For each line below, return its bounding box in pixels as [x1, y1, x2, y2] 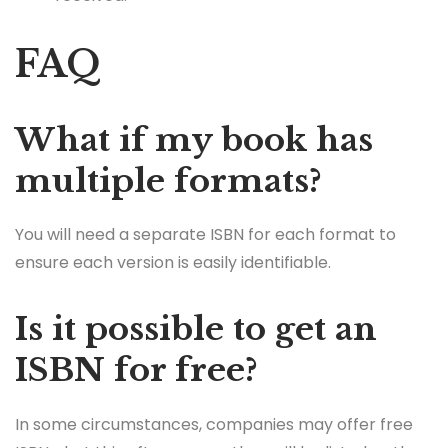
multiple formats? [15, 161, 322, 202]
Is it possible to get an [15, 309, 377, 350]
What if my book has [15, 120, 373, 161]
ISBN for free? [15, 350, 258, 391]
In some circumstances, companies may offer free [15, 412, 413, 436]
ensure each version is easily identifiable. [15, 251, 331, 275]
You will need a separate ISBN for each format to [15, 223, 396, 247]
